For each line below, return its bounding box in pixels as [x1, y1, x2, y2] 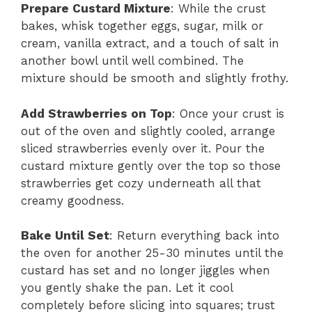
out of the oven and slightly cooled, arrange [21, 123, 275, 138]
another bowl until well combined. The [21, 54, 244, 68]
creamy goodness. [21, 193, 124, 208]
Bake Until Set [21, 228, 109, 243]
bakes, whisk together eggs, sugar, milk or [21, 19, 263, 33]
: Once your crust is [172, 106, 284, 120]
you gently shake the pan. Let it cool [21, 281, 233, 295]
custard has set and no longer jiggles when [21, 263, 270, 278]
